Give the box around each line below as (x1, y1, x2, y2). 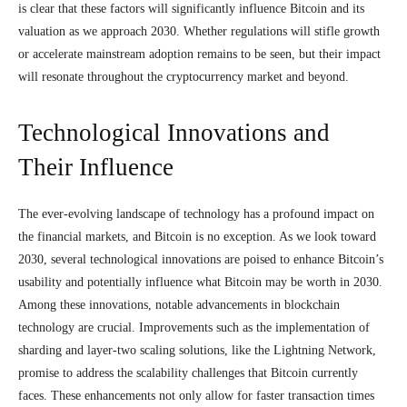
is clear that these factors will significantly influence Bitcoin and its (18, 2, 364, 15)
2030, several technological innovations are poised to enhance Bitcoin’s (18, 253, 383, 266)
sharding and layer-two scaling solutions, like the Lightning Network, (18, 343, 376, 357)
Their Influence (18, 154, 174, 181)
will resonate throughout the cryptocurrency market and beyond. (18, 70, 349, 84)
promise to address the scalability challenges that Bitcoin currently (18, 366, 358, 380)
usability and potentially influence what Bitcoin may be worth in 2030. (18, 275, 382, 289)
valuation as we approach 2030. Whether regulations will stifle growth (18, 25, 380, 38)
